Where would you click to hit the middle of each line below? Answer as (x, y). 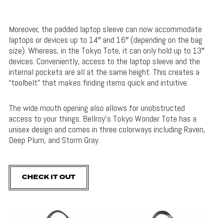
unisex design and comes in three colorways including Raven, (107, 129)
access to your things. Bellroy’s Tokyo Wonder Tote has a (102, 119)
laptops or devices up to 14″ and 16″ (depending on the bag (105, 40)
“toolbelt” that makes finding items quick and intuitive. (98, 83)
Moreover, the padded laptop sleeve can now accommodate (105, 29)
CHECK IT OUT (48, 178)
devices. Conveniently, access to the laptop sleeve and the (104, 61)
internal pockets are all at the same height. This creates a (104, 72)
